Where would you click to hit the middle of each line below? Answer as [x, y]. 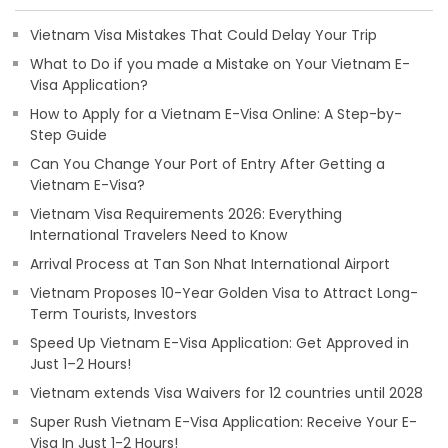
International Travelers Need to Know [158, 235]
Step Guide [68, 135]
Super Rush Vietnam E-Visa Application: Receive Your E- [223, 422]
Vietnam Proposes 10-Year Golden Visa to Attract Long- [224, 293]
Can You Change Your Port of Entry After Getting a [207, 164]
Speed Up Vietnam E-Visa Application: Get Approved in [219, 343]
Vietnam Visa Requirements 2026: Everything [186, 214]
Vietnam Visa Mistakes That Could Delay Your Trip [203, 35]
